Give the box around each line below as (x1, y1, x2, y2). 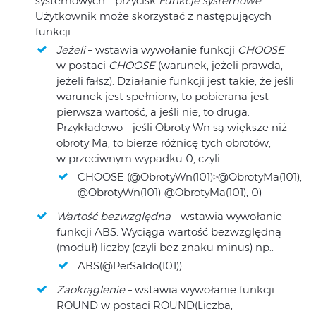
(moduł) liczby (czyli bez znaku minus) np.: (56, 241, 274, 255)
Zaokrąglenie (56, 283, 125, 297)
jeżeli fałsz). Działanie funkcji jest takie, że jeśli (56, 74, 294, 88)
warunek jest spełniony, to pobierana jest (56, 90, 269, 104)
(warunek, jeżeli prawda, (155, 59, 283, 73)
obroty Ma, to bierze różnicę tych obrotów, (56, 136, 271, 150)
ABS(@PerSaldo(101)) (78, 259, 182, 273)
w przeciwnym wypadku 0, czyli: (56, 152, 222, 166)
